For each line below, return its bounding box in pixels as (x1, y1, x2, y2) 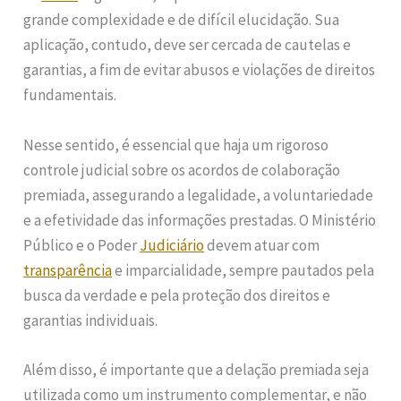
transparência (23, 260, 113, 280)
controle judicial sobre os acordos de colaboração (23, 159, 341, 180)
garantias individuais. (23, 310, 158, 330)
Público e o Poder (23, 235, 141, 255)
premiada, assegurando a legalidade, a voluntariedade (23, 184, 374, 205)
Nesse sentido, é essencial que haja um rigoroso (23, 134, 329, 155)
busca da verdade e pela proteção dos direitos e (23, 285, 331, 305)
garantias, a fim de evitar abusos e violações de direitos (23, 60, 376, 81)
